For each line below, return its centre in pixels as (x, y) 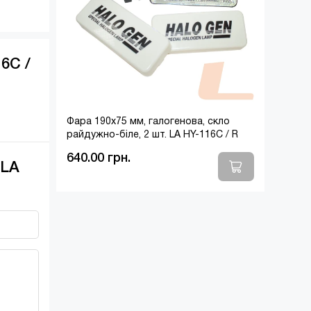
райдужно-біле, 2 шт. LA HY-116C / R (152, 135)
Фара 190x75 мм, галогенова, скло (148, 122)
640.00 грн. (98, 158)
